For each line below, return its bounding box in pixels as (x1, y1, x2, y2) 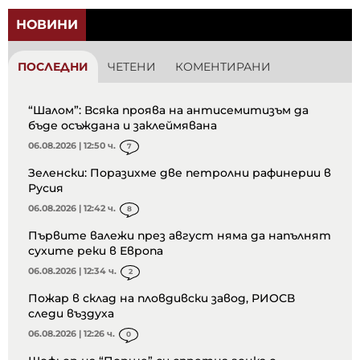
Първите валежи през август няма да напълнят (28, 227, 331, 243)
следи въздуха (28, 305, 114, 321)
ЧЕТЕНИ (108, 59, 156, 74)
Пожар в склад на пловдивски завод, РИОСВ (28, 290, 295, 305)
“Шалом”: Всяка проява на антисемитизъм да (28, 102, 309, 117)
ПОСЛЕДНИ (18, 59, 88, 74)
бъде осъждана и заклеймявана (28, 117, 217, 133)
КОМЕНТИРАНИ (175, 59, 271, 74)
